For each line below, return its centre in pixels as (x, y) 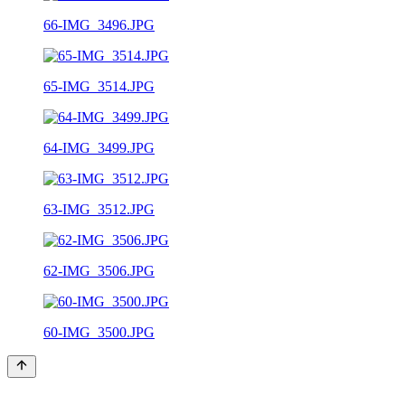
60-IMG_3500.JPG (99, 332)
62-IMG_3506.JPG (99, 270)
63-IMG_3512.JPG (99, 209)
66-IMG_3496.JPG (99, 24)
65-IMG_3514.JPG (99, 86)
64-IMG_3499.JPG (99, 147)
